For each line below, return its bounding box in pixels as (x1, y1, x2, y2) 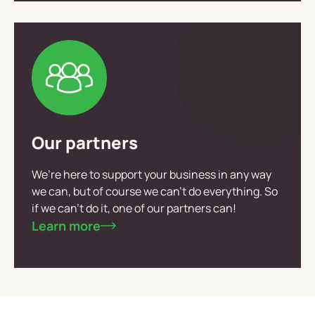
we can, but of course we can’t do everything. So (32, 183, 278, 199)
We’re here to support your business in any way (32, 166, 271, 182)
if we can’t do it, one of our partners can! (32, 200, 236, 216)
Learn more (32, 217, 101, 234)
